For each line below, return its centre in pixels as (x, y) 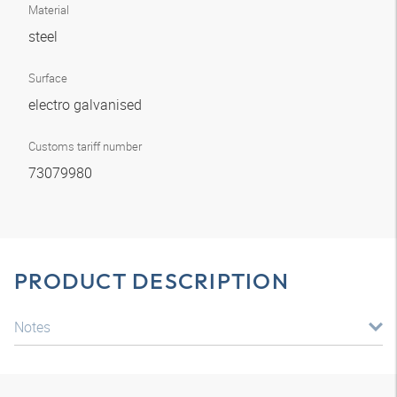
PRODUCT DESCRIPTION (152, 281)
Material (49, 10)
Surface (48, 78)
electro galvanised (87, 105)
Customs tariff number (85, 146)
